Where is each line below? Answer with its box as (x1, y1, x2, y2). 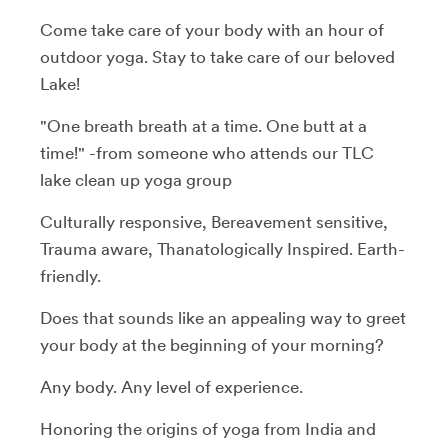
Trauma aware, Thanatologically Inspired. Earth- (40, 238, 405, 259)
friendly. (40, 265, 101, 286)
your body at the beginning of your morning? (40, 334, 384, 355)
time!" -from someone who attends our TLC (40, 142, 374, 163)
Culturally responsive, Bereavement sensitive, (40, 211, 388, 232)
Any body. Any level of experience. (40, 376, 303, 397)
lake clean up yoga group (40, 169, 232, 190)
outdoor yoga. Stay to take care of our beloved (40, 46, 395, 67)
